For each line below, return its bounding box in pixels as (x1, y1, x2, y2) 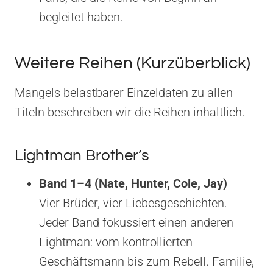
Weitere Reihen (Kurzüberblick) (15, 54, 250, 72)
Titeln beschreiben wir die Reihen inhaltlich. (15, 104, 245, 119)
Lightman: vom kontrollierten (39, 234, 193, 249)
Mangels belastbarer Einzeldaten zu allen (15, 85, 233, 100)
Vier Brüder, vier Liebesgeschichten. (39, 195, 227, 210)
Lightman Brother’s (15, 147, 149, 163)
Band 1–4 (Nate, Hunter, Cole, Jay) (39, 175, 227, 191)
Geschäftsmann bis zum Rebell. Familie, (39, 253, 254, 269)
